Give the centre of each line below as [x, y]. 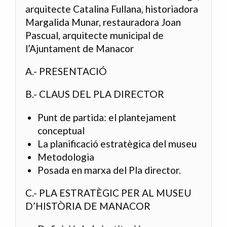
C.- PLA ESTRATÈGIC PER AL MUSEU [109, 193]
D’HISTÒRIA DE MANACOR [88, 206]
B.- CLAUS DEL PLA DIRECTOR [95, 94]
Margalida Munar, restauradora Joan [103, 22]
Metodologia [66, 157]
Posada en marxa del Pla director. [109, 170]
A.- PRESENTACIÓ [66, 71]
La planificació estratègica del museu [117, 143]
